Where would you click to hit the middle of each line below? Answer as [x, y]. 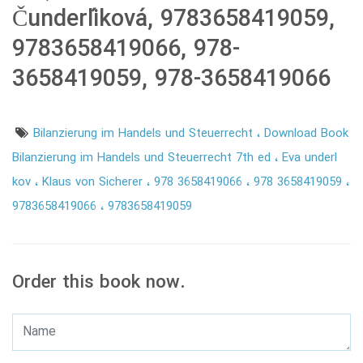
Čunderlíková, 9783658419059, [173, 20]
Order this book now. [99, 284]
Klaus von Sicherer [94, 183]
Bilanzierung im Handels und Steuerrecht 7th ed [143, 158]
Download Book [307, 134]
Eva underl [310, 158]
